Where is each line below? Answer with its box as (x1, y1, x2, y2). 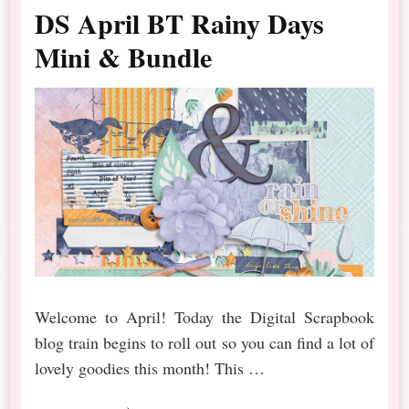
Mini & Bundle (35, 37, 213, 78)
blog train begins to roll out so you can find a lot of (35, 330, 374, 353)
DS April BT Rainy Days (35, 3, 325, 44)
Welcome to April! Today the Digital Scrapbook (35, 305, 374, 328)
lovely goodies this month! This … (35, 356, 266, 379)
